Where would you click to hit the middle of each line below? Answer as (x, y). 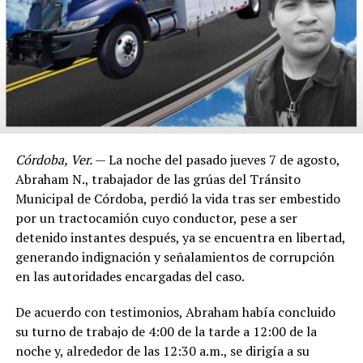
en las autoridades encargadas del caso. (130, 276)
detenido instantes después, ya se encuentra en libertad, (180, 237)
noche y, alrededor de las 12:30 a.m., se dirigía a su (162, 350)
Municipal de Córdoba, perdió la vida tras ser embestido (177, 198)
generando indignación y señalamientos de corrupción (175, 256)
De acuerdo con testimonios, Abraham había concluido (175, 312)
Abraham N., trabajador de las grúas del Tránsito (158, 179)
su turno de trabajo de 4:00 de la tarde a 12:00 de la (166, 331)
